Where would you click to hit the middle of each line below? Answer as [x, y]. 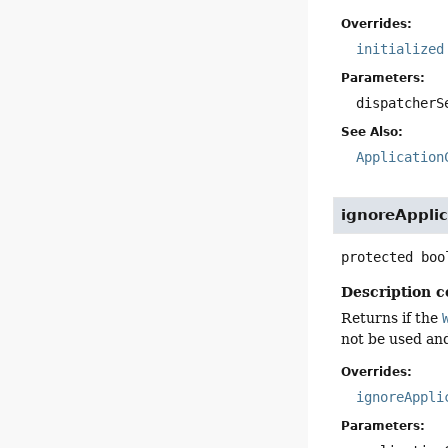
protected [377, 257]
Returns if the [392, 318]
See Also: [372, 131]
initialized [400, 48]
